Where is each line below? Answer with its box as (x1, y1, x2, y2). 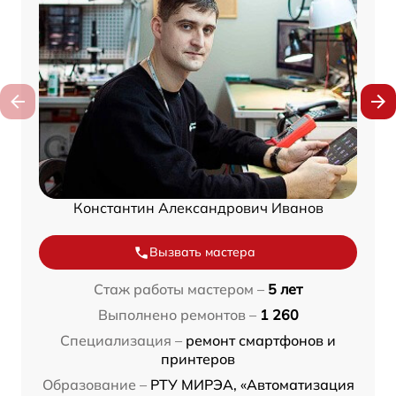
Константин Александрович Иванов (72, 199, 324, 217)
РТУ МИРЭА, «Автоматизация (149, 376, 354, 394)
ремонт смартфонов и (186, 331, 336, 350)
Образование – (42, 376, 147, 394)
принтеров (161, 350, 235, 369)
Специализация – (60, 331, 182, 350)
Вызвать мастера (149, 244, 255, 261)
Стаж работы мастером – (94, 280, 264, 299)
